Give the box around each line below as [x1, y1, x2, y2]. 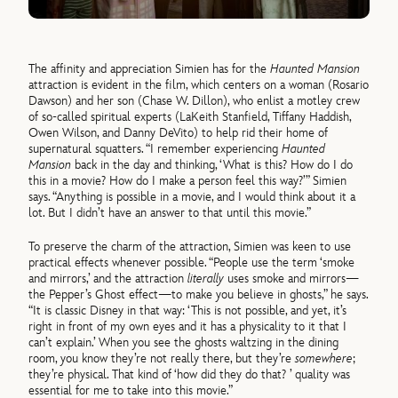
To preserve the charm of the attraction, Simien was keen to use [28, 239, 352, 255]
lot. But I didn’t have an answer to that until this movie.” [28, 204, 312, 220]
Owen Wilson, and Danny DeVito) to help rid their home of [28, 124, 329, 140]
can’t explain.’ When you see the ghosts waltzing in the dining [28, 335, 339, 351]
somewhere [295, 351, 354, 367]
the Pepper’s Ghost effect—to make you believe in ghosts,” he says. [28, 287, 369, 303]
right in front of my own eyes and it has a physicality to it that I [28, 319, 347, 335]
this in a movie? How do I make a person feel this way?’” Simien [28, 172, 347, 188]
